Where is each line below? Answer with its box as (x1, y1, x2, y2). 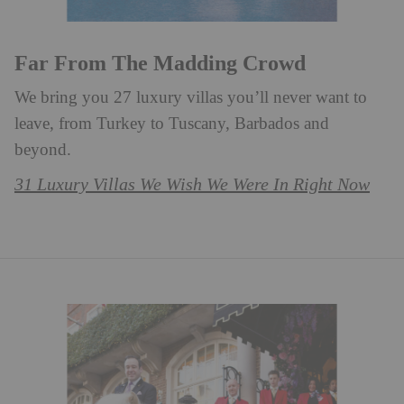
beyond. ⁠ (14, 140, 76, 160)
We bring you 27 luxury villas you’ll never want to (14, 87, 367, 107)
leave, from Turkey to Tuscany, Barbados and (14, 114, 329, 133)
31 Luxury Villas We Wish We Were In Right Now (14, 174, 370, 195)
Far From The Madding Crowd (14, 50, 306, 75)
